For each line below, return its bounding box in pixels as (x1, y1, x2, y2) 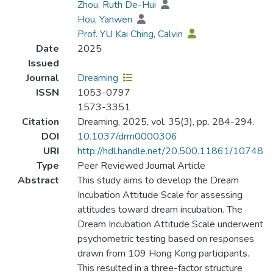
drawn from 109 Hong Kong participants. (77, 247, 249, 261)
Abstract (17, 174, 59, 188)
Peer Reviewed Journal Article (77, 159, 205, 173)
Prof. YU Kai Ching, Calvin (77, 27, 185, 41)
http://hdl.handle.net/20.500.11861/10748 (77, 144, 263, 158)
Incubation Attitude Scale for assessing (77, 188, 243, 202)
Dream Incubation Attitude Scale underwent (77, 218, 263, 232)
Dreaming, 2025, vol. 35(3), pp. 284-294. (77, 115, 255, 129)
